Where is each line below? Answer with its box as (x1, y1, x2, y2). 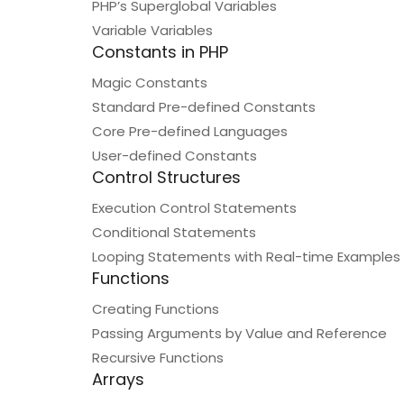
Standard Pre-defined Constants (92, 97, 316, 116)
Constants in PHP (92, 41, 228, 63)
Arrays (92, 368, 144, 390)
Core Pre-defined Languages (92, 122, 288, 141)
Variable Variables (92, 21, 213, 40)
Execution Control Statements (92, 198, 297, 217)
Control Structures (92, 166, 241, 188)
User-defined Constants (92, 146, 257, 165)
